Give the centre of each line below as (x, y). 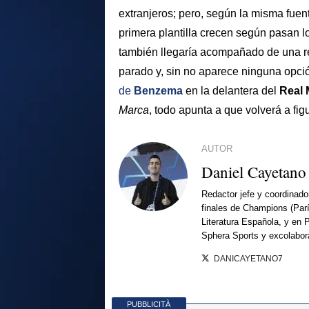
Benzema (158, 91)
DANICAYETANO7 (249, 259)
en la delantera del (232, 91)
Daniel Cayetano (254, 171)
